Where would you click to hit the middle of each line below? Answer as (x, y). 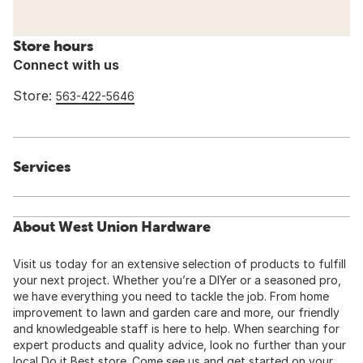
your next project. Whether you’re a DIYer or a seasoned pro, (177, 280)
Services (42, 167)
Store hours (53, 46)
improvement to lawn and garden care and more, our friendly (176, 313)
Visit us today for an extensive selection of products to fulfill (179, 264)
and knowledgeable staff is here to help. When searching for (176, 329)
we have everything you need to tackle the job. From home (171, 297)
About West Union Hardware (112, 227)
